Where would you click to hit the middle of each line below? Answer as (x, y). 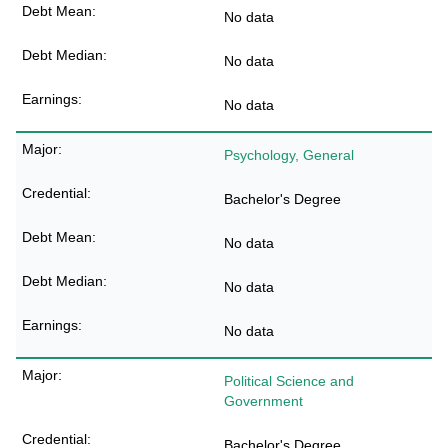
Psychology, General (289, 155)
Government (263, 401)
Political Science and (289, 381)
